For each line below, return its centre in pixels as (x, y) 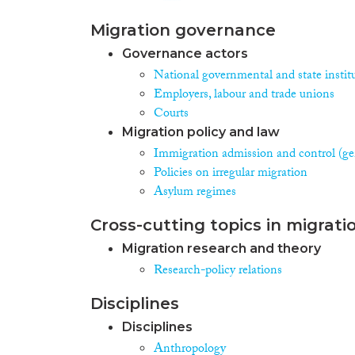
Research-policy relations (218, 271)
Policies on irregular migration (231, 174)
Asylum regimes (195, 193)
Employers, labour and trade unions (244, 95)
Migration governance (183, 30)
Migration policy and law (201, 132)
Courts (171, 115)
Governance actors (185, 53)
